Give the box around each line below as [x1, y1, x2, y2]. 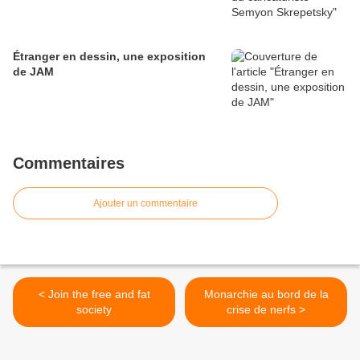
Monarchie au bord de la [203, 288, 329, 301]
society [76, 303, 112, 317]
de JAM [13, 65, 54, 79]
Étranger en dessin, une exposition [13, 50, 206, 63]
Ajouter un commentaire [93, 198, 198, 210]
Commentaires [13, 154, 125, 173]
